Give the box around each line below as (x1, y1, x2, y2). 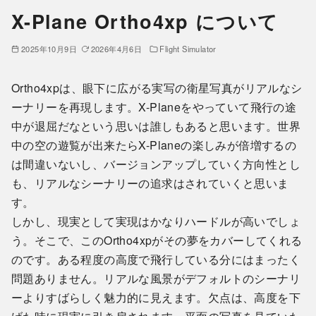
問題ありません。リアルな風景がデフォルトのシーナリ (11, 269, 300, 286)
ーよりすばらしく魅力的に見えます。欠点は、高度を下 (11, 288, 300, 305)
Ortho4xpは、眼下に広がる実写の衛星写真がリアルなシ (11, 79, 303, 96)
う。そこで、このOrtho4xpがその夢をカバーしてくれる (11, 231, 303, 248)
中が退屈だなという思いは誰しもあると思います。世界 (11, 117, 300, 134)
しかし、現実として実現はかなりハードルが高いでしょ (11, 212, 300, 229)
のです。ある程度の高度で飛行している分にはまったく (11, 250, 300, 267)
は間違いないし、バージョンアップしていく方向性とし (11, 155, 300, 172)
